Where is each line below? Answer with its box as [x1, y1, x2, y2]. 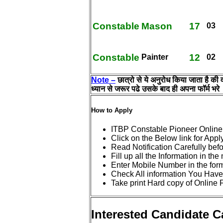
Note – [91, 75, 115, 84]
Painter [141, 52, 168, 61]
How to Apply [91, 106, 132, 114]
